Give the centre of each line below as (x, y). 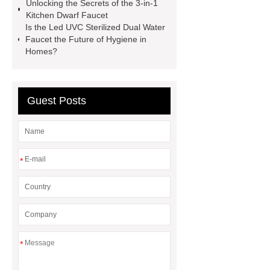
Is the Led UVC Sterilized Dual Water (96, 27)
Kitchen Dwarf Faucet (67, 15)
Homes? (42, 51)
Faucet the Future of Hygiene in (86, 39)
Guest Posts (57, 101)
